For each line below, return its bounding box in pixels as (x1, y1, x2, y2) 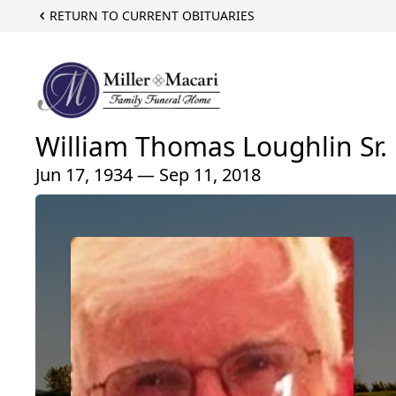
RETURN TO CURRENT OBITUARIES (49, 7, 255, 24)
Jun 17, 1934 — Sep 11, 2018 (35, 163, 261, 187)
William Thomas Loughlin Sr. (35, 128, 387, 165)
